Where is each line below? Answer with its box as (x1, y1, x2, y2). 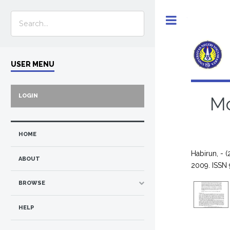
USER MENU (11, 60, 54, 68)
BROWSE (18, 180, 45, 187)
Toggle (187, 16, 207, 24)
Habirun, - (191, 149, 224, 158)
